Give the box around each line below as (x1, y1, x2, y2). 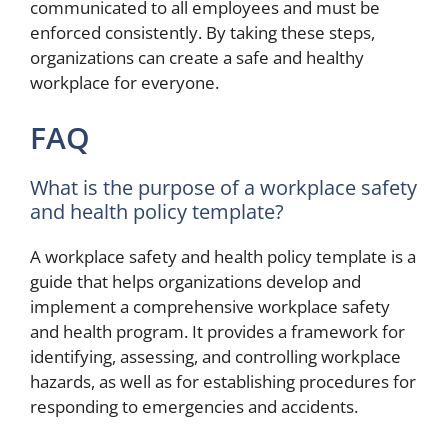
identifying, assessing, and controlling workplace (30, 345, 401, 369)
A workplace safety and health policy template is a (30, 245, 416, 269)
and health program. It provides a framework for (30, 320, 405, 344)
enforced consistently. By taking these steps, (30, 20, 375, 44)
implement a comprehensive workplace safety (30, 295, 390, 319)
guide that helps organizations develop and (30, 270, 361, 294)
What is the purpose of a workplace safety (30, 174, 417, 202)
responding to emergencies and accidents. (30, 395, 358, 419)
